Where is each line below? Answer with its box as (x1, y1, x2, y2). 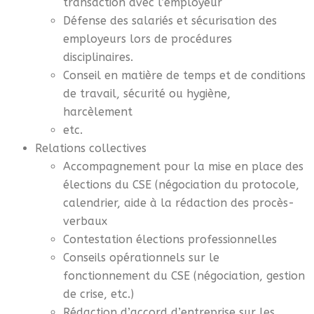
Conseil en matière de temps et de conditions (63, 68, 306, 82)
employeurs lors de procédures (63, 32, 232, 46)
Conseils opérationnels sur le (63, 250, 219, 264)
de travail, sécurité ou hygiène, (63, 86, 231, 100)
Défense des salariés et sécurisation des (63, 13, 277, 27)
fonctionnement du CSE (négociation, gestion (63, 268, 305, 282)
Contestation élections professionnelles (63, 232, 284, 246)
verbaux (63, 214, 114, 228)
